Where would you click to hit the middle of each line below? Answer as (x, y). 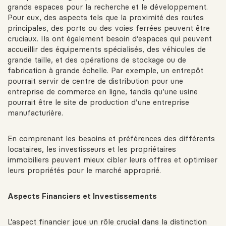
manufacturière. (35, 113)
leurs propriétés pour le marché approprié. (84, 171)
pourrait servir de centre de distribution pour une (95, 81)
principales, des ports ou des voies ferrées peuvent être (109, 28)
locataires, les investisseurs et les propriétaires (92, 149)
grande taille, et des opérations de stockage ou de (97, 60)
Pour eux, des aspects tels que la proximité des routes (106, 18)
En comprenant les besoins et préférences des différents (111, 139)
